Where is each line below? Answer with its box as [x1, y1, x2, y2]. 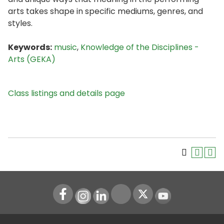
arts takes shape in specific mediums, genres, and [8, 5, 203, 17]
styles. [8, 17, 32, 29]
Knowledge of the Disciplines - [80, 41, 199, 53]
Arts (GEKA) [8, 53, 55, 65]
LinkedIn [100, 187, 132, 199]
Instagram [82, 187, 123, 199]
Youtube [162, 187, 195, 199]
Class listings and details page [8, 87, 125, 99]
